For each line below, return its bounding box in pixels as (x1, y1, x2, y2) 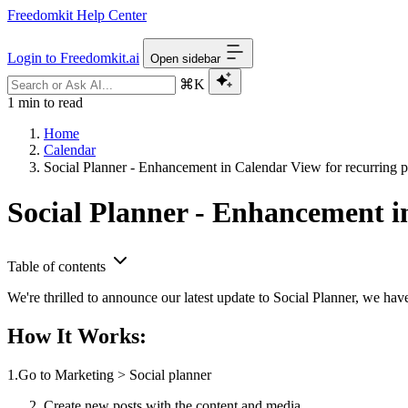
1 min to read (7, 95, 83, 110)
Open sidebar (150, 52, 220, 66)
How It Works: (7, 323, 147, 348)
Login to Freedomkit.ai (7, 50, 139, 66)
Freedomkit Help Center (7, 7, 147, 23)
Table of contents (7, 258, 106, 274)
